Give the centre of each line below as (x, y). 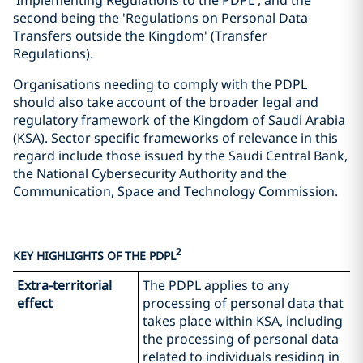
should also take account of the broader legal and (166, 102)
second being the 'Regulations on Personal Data (160, 18)
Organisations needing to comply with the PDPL (160, 85)
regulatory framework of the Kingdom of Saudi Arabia (179, 120)
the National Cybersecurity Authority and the (150, 174)
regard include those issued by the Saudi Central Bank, (180, 156)
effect (35, 303)
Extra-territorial (64, 285)
